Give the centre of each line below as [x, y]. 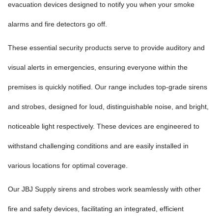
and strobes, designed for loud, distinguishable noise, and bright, [108, 106]
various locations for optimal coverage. [68, 165]
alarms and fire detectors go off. [57, 24]
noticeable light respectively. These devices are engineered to [104, 126]
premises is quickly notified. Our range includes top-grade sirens [108, 87]
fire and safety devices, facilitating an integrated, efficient [96, 208]
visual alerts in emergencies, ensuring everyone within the [98, 67]
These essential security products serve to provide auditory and [106, 47]
